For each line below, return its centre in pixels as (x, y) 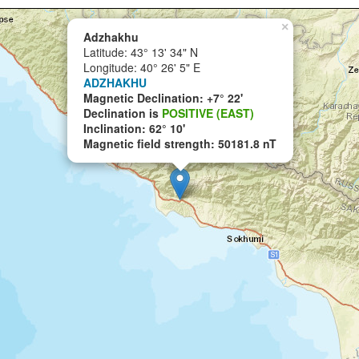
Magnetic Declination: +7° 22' (163, 98)
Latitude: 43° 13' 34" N (141, 52)
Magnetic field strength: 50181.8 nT (180, 143)
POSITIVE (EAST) (208, 113)
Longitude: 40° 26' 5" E (142, 67)
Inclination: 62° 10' (134, 128)
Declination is (123, 113)
